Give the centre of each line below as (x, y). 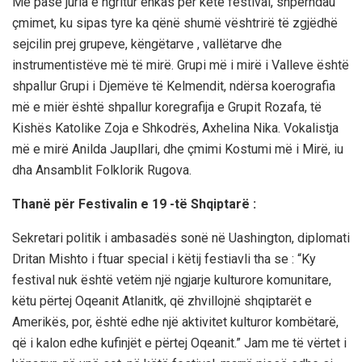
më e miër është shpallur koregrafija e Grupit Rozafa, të (167, 107)
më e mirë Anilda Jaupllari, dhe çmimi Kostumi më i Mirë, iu (178, 149)
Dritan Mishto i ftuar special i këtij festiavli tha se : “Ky (164, 259)
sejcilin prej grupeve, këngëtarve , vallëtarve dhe (147, 44)
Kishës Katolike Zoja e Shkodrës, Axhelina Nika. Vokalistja (175, 128)
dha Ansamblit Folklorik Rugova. (102, 170)
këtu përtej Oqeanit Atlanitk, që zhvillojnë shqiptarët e (162, 301)
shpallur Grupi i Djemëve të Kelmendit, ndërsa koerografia (174, 86)
